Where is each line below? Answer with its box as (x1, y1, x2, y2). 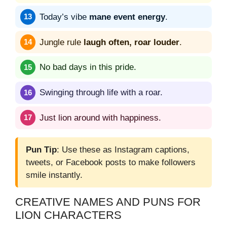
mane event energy (89, 12, 165, 22)
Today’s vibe (40, 12, 89, 22)
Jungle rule (40, 37, 84, 47)
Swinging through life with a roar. (40, 88, 163, 98)
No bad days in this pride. (40, 62, 136, 72)
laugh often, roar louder (84, 37, 179, 47)
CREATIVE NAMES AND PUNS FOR (15, 195, 201, 208)
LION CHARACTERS (15, 208, 122, 221)
